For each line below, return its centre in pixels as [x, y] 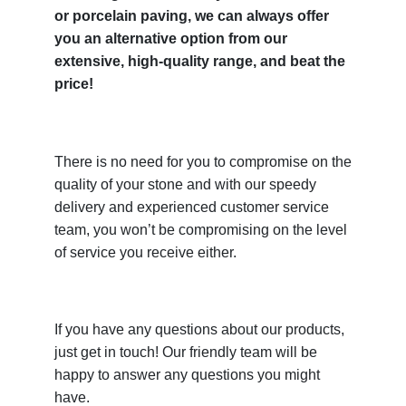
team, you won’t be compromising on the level [201, 229]
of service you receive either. [145, 252]
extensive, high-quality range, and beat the [200, 62]
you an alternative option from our [171, 39]
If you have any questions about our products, [199, 330]
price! [74, 84]
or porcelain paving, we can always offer [192, 16]
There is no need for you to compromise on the [203, 161]
